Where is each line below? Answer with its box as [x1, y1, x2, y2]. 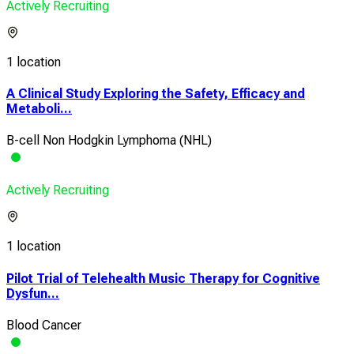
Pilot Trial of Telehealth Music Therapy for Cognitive [6, 270, 320, 286]
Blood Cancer [6, 317, 81, 333]
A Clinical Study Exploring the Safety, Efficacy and [6, 86, 305, 102]
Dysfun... [6, 285, 59, 301]
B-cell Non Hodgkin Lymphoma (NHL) [6, 133, 212, 149]
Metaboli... [6, 101, 72, 117]
